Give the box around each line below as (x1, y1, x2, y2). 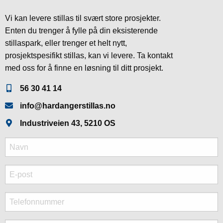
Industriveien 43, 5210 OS (20, 119, 115, 127)
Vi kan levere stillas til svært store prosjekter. (5, 14, 161, 22)
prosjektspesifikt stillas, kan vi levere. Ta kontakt (5, 51, 173, 60)
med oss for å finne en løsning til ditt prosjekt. (5, 64, 163, 72)
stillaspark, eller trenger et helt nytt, (5, 39, 127, 47)
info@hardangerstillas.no (20, 102, 115, 110)
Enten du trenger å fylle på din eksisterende (5, 26, 158, 35)
